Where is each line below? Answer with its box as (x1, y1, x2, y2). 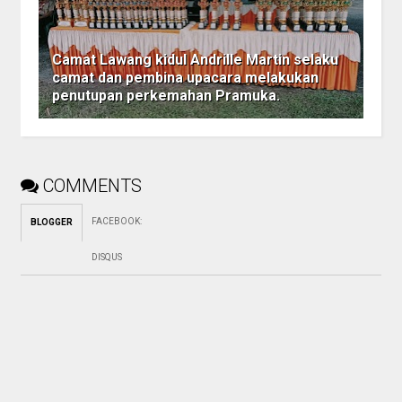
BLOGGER (30, 217, 73, 228)
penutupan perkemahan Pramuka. (51, 87, 280, 105)
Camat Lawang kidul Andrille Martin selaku (51, 51, 338, 69)
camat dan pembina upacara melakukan (51, 69, 319, 87)
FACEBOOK (91, 216, 140, 227)
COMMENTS (42, 175, 142, 197)
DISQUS (91, 252, 122, 263)
